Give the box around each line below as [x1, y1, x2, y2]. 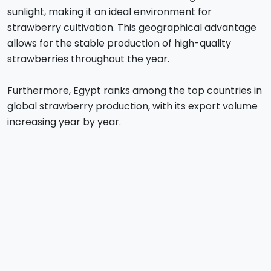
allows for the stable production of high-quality [7, 36, 231, 51]
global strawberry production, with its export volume [7, 99, 258, 114]
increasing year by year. [7, 115, 121, 129]
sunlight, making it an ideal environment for [7, 5, 212, 19]
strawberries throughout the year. [7, 52, 169, 67]
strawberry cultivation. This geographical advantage [7, 21, 256, 35]
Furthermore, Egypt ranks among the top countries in [7, 83, 262, 98]
